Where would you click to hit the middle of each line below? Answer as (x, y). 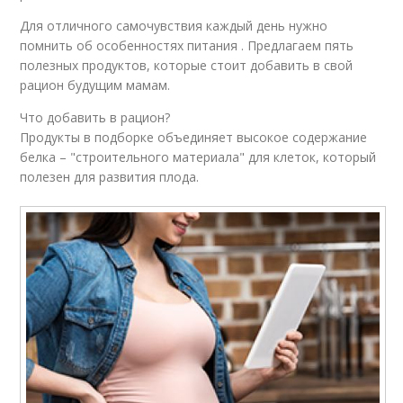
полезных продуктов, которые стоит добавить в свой (187, 65)
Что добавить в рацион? (95, 117)
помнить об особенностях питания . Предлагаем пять (187, 45)
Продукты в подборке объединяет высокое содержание (194, 137)
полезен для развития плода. (110, 176)
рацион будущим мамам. (95, 85)
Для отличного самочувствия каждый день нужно (174, 25)
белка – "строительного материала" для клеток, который (198, 157)
